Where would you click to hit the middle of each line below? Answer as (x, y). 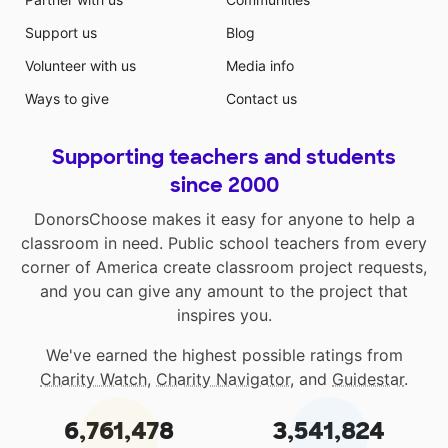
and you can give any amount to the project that (224, 291)
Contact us (261, 99)
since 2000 (224, 185)
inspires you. (224, 315)
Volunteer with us (80, 66)
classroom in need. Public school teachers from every (224, 243)
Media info (260, 66)
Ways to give (66, 99)
